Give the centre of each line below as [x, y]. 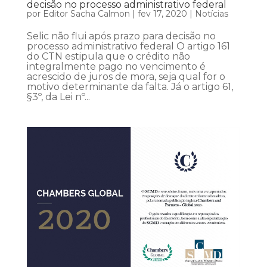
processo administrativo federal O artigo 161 [128, 46]
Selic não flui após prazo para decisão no [121, 36]
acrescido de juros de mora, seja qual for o [126, 77]
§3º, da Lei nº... [58, 97]
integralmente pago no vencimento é [116, 67]
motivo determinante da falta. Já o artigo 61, [130, 87]
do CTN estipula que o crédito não [108, 57]
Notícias [211, 14]
